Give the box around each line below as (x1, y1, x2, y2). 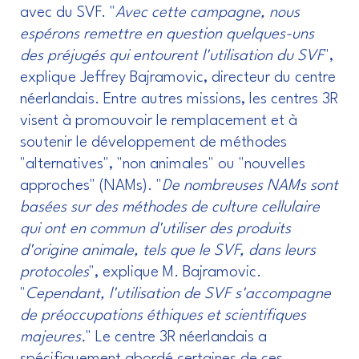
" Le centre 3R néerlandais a (86, 329, 267, 345)
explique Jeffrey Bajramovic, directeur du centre (20, 69, 336, 86)
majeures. (20, 329, 86, 345)
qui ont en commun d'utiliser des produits (20, 220, 291, 237)
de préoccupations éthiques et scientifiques (20, 307, 306, 324)
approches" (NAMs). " (20, 177, 162, 194)
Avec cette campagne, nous (115, 4, 300, 21)
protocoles (20, 264, 89, 280)
